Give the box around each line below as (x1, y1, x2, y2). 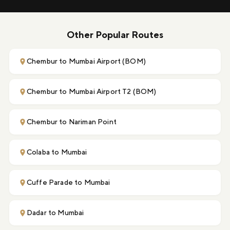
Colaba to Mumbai (27, 148, 87, 157)
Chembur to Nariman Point (27, 118, 117, 126)
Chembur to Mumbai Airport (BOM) (27, 57, 146, 66)
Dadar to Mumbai (27, 208, 84, 217)
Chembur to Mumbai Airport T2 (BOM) (27, 87, 157, 96)
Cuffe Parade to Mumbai (27, 178, 110, 187)
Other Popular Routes (66, 29, 164, 41)
